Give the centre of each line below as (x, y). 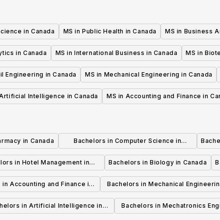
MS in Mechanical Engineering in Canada (149, 75)
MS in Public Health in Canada (110, 31)
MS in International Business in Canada (116, 53)
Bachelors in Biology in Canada (158, 163)
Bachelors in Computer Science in (128, 141)
